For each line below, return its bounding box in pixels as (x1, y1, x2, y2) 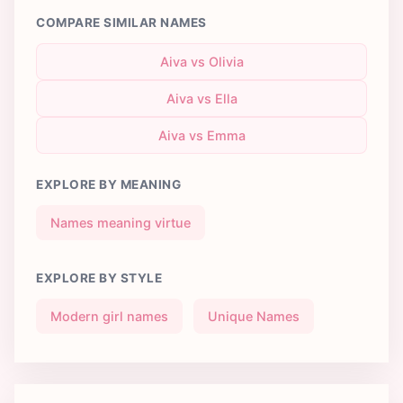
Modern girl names (50, 308, 168, 324)
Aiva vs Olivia (159, 53, 244, 69)
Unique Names (208, 308, 300, 324)
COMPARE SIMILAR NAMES (36, 14, 207, 30)
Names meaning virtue (50, 214, 191, 230)
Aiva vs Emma (157, 127, 246, 143)
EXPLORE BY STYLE (36, 270, 162, 285)
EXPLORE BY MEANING (36, 176, 181, 192)
